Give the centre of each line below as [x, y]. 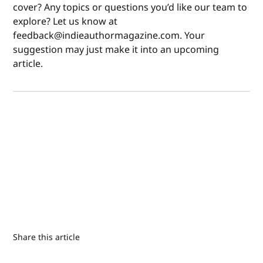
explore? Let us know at [65, 21]
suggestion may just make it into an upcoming [116, 50]
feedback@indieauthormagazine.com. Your [109, 36]
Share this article [47, 237]
